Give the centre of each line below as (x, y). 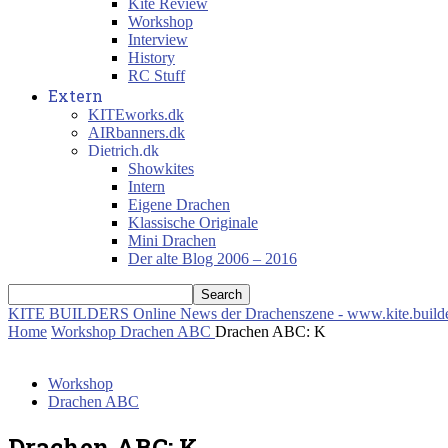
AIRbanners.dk (136, 132)
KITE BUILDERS (68, 313)
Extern (75, 95)
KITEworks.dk (136, 114)
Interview (158, 39)
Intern (146, 186)
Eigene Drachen (179, 204)
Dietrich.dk (123, 150)
